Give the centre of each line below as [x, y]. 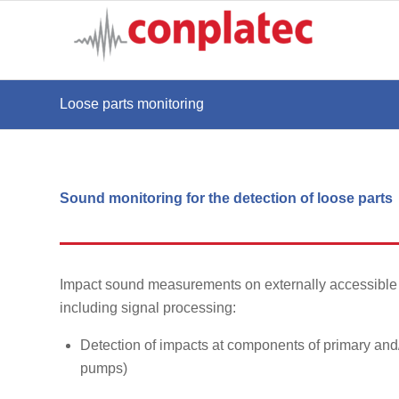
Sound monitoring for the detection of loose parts [226, 198]
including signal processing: [148, 307]
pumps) [104, 369]
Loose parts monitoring [132, 104]
